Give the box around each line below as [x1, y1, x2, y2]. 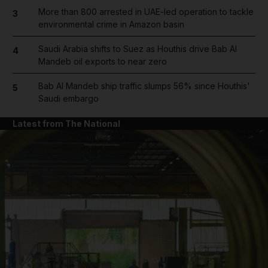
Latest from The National [13, 118, 120, 129]
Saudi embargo [38, 93, 99, 103]
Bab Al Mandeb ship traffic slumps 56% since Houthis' [38, 80, 250, 91]
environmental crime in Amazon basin [38, 19, 184, 29]
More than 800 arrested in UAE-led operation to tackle [38, 6, 254, 17]
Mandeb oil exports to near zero [38, 56, 167, 66]
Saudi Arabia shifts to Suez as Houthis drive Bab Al [38, 43, 237, 54]
